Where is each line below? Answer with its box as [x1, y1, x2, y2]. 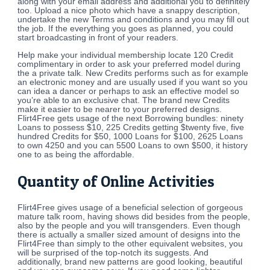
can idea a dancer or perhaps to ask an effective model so [17, 86, 240, 96]
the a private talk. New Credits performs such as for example [17, 68, 249, 78]
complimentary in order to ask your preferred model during [17, 59, 241, 69]
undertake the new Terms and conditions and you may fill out [17, 15, 250, 25]
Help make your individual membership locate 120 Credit [17, 50, 234, 60]
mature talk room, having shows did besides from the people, [17, 212, 251, 222]
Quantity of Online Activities [17, 172, 215, 190]
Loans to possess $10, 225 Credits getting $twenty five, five [17, 122, 245, 132]
